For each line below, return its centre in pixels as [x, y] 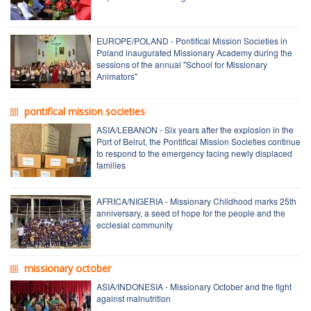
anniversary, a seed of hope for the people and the [191, 212]
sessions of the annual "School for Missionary [182, 64]
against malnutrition [134, 298]
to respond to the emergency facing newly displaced [194, 153]
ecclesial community [135, 224]
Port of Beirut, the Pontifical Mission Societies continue [199, 141]
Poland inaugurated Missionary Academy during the [194, 52]
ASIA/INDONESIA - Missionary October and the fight [194, 286]
